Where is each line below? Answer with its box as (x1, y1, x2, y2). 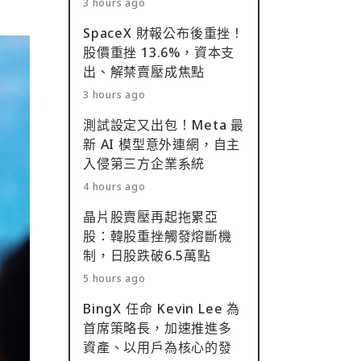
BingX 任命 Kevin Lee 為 (83, 300, 240, 317)
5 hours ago (83, 272, 146, 285)
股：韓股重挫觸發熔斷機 (83, 227, 232, 245)
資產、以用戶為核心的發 (83, 338, 232, 356)
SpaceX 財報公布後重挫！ (83, 24, 244, 42)
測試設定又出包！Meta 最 (83, 116, 245, 134)
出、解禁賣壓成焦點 (83, 63, 205, 81)
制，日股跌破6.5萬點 (83, 247, 211, 264)
